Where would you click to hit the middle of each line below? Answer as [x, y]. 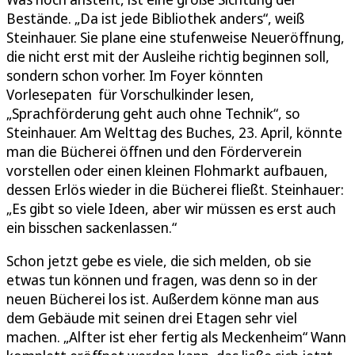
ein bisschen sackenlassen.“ [92, 227]
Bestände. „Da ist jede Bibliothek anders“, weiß [155, 18]
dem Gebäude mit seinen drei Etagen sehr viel [152, 317]
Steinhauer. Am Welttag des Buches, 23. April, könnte [174, 132]
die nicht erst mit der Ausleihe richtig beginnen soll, [168, 56]
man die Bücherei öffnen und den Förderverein [154, 151]
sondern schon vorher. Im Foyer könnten [135, 75]
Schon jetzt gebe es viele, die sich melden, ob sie [159, 260]
